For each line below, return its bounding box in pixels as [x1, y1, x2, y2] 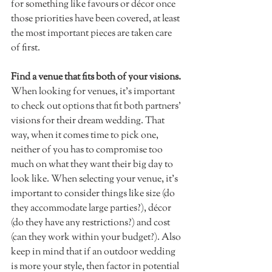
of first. [11, 41, 42, 56]
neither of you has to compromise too [11, 143, 165, 158]
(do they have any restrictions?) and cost [11, 216, 172, 231]
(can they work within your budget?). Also [11, 231, 183, 245]
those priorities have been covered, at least [11, 12, 182, 27]
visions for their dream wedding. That [11, 114, 166, 129]
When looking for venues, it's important [11, 85, 177, 100]
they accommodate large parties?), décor [11, 202, 173, 216]
